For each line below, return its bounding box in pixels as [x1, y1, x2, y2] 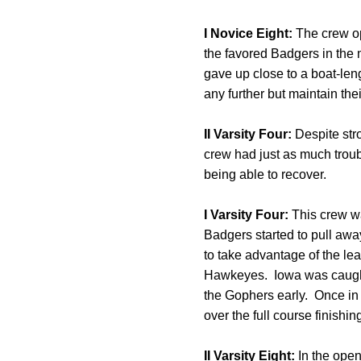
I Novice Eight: [204, 27, 293, 40]
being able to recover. [204, 168, 326, 181]
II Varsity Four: [204, 127, 292, 141]
